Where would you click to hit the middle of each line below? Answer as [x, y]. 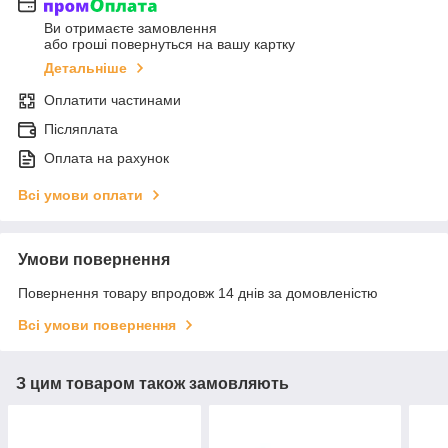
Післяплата [81, 129]
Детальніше [85, 68]
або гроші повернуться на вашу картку [169, 44]
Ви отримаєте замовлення [130, 28]
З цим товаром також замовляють [152, 384]
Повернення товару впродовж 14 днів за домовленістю [198, 293]
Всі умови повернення [97, 325]
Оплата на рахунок [106, 158]
